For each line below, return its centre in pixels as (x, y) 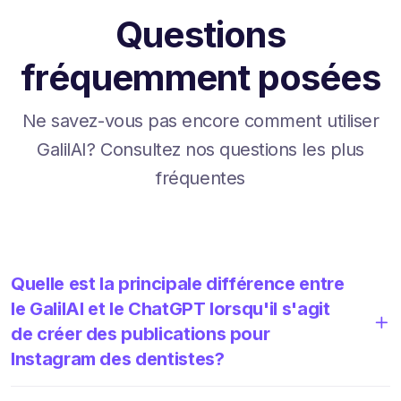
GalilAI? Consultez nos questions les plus (200, 149)
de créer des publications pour (141, 333)
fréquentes (200, 178)
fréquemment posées (200, 77)
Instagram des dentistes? (118, 358)
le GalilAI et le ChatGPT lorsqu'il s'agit (171, 308)
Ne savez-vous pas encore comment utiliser (200, 120)
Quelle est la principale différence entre (178, 283)
